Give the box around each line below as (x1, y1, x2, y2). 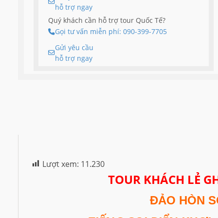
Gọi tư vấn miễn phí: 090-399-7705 (55, 27, 167, 36)
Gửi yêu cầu (55, 43, 93, 52)
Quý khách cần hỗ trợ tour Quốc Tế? (48, 16, 165, 25)
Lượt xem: (42, 158, 79, 169)
